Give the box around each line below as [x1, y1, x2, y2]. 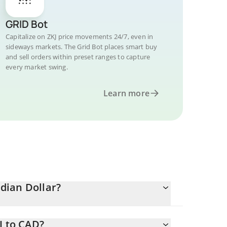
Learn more [103, 88, 149, 99]
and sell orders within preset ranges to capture [6, 52, 150, 61]
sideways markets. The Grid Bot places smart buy [6, 42, 158, 51]
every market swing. [6, 62, 68, 71]
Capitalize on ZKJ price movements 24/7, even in [6, 32, 154, 41]
